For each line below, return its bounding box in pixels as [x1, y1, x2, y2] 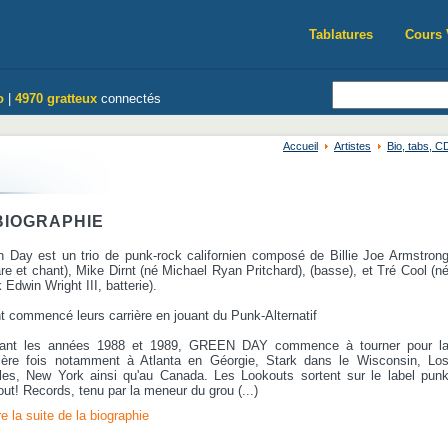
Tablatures [309, 27, 373, 42]
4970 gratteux [15, 91, 97, 106]
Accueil [283, 140, 318, 152]
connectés [97, 91, 161, 106]
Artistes [334, 140, 371, 152]
